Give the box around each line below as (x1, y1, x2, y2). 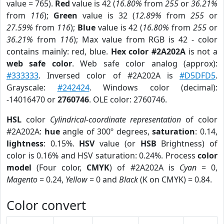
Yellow (65, 174, 87, 185)
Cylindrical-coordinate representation (49, 114, 181, 125)
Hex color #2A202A (110, 46, 186, 57)
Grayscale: (6, 82, 57, 93)
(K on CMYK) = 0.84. (138, 174, 212, 185)
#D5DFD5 (179, 70, 215, 81)
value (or (94, 138, 140, 149)
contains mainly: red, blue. (6, 46, 111, 57)
